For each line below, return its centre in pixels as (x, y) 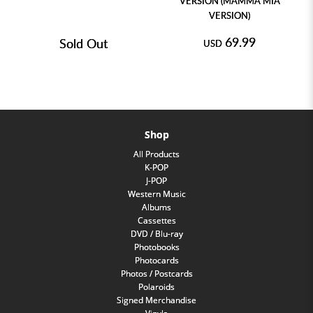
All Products (156, 154)
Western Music (156, 194)
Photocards (156, 261)
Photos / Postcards (156, 274)
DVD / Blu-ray (156, 234)
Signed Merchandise (156, 300)
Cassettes (156, 221)
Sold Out (83, 44)
